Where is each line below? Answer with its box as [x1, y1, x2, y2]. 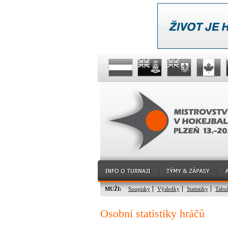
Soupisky [128, 186, 150, 192]
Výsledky [157, 186, 180, 192]
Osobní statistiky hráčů [100, 208, 205, 220]
